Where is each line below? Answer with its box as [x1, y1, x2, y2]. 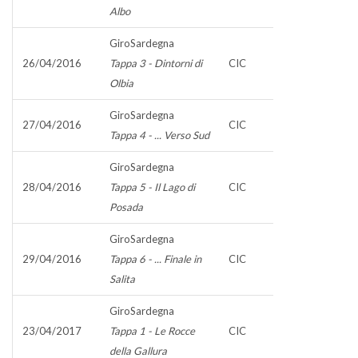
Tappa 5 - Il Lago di [109, 181, 195, 193]
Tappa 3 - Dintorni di [109, 57, 202, 70]
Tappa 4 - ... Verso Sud [109, 129, 209, 141]
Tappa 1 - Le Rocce [109, 324, 195, 337]
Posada [109, 201, 143, 213]
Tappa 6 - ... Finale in [109, 253, 201, 265]
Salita [109, 272, 135, 285]
